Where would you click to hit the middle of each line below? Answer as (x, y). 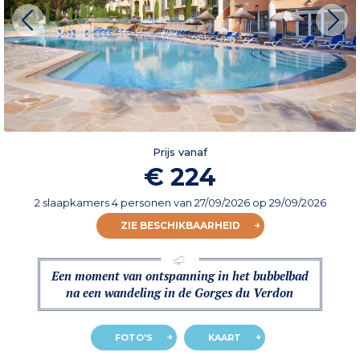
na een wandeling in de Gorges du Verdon (180, 293)
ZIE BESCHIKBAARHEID (180, 226)
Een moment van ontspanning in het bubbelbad (180, 276)
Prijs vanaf (180, 152)
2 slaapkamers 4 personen (104, 203)
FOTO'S (134, 338)
